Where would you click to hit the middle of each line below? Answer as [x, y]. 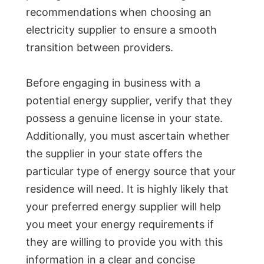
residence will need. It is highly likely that [127, 189]
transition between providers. [100, 48]
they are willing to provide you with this [124, 242]
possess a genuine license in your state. [124, 118]
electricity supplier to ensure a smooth [121, 30]
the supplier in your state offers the [114, 154]
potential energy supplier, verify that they [129, 101]
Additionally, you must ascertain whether [128, 136]
